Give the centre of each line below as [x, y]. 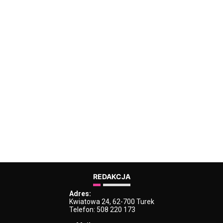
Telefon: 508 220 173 [102, 210]
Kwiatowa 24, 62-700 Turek [111, 202]
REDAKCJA [111, 177]
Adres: [80, 194]
